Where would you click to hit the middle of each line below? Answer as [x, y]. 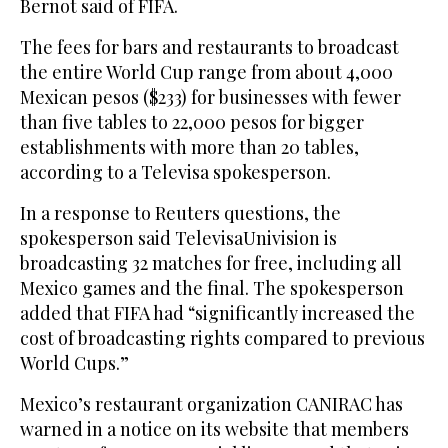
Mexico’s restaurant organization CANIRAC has [211, 404]
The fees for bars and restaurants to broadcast [209, 47]
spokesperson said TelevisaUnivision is [178, 238]
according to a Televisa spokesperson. [175, 172]
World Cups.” [74, 363]
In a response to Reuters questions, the [180, 213]
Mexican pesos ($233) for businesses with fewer [210, 97]
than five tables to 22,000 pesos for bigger [192, 122]
